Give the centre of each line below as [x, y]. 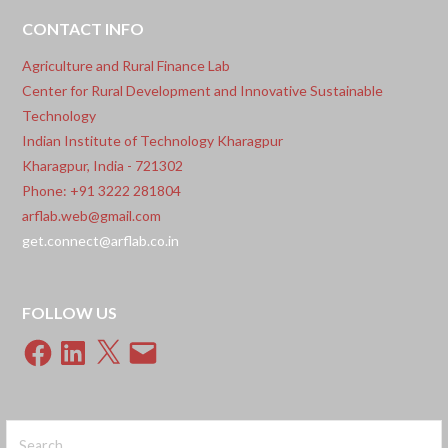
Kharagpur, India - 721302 [103, 165]
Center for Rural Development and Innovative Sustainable [203, 90]
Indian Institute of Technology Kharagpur [153, 140]
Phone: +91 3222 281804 [102, 190]
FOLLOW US [70, 313]
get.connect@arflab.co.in [101, 240]
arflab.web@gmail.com [92, 215]
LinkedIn [83, 342]
